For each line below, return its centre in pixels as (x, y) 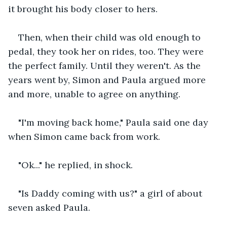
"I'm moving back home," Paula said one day (115, 122)
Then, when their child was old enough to (111, 37)
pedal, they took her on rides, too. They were (107, 51)
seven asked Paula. (49, 207)
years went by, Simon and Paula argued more (108, 80)
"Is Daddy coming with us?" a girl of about (111, 193)
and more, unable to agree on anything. (94, 94)
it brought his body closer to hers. (84, 9)
